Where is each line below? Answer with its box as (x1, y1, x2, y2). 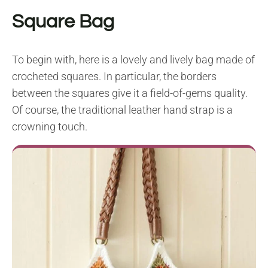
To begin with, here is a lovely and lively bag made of (12, 53, 255, 66)
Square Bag (12, 11, 114, 32)
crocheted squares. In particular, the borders (12, 69, 217, 83)
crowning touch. (12, 120, 87, 133)
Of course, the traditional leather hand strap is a (12, 103, 233, 116)
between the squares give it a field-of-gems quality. (12, 86, 248, 99)
